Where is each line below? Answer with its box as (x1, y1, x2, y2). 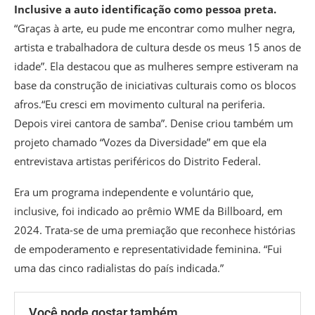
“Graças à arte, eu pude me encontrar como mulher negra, (14, 21, 295, 36)
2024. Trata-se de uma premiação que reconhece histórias (14, 223, 295, 238)
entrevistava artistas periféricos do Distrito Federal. (14, 154, 264, 169)
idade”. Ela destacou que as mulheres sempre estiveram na (14, 59, 298, 74)
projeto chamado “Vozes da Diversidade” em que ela (14, 135, 266, 150)
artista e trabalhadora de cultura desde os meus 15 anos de (14, 40, 301, 55)
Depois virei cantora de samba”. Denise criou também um (14, 116, 296, 131)
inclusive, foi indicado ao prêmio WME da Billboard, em (14, 204, 283, 219)
